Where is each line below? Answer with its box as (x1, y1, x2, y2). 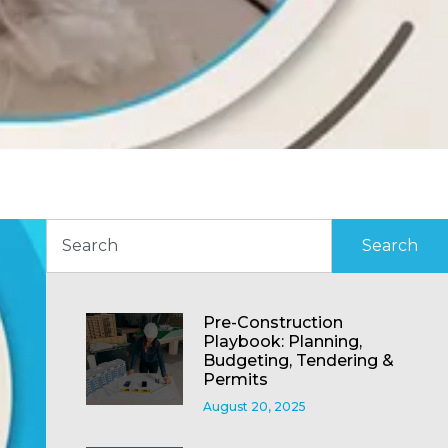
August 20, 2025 (202, 398, 306, 414)
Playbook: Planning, (202, 331, 362, 351)
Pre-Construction (202, 312, 343, 332)
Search (362, 235, 418, 255)
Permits (202, 369, 268, 389)
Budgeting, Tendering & (202, 350, 394, 370)
